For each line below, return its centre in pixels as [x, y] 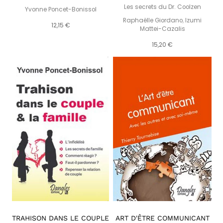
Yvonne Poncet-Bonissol [60, 9]
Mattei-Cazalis [162, 29]
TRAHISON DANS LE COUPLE [61, 218]
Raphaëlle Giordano [153, 20]
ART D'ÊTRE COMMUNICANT [162, 218]
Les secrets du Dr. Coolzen [162, 7]
